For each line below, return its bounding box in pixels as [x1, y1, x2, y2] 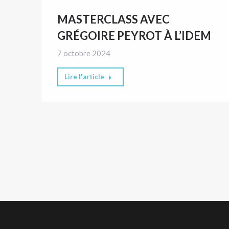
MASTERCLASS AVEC [57, 12, 170, 27]
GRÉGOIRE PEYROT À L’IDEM [57, 29, 211, 43]
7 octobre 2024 [57, 49, 110, 58]
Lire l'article [64, 73, 104, 81]
